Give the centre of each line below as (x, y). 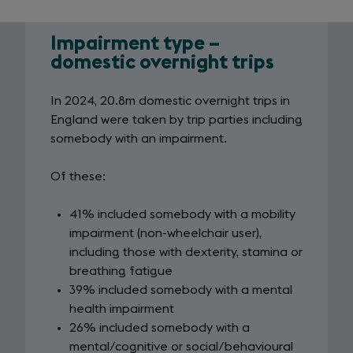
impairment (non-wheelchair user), (165, 233)
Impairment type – (135, 44)
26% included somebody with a (160, 328)
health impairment (122, 309)
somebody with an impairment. (139, 139)
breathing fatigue (121, 271)
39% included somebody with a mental (181, 290)
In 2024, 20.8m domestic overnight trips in (170, 101)
